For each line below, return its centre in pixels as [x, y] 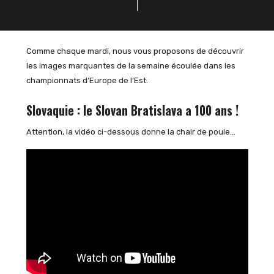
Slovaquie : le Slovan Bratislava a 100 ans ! [132, 110]
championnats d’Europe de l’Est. [87, 80]
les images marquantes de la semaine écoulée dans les [131, 65]
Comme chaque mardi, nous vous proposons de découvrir [135, 51]
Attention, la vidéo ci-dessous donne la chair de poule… [131, 131]
